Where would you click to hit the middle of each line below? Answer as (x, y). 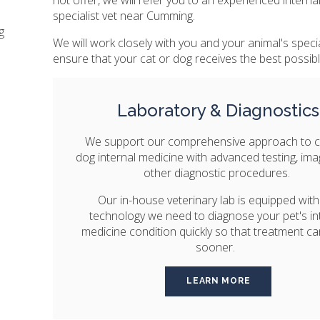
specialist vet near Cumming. (124, 15)
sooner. (219, 247)
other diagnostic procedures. (219, 172)
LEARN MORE (219, 281)
